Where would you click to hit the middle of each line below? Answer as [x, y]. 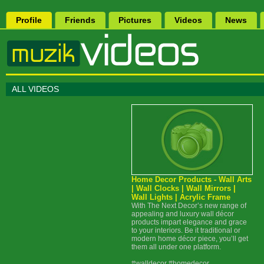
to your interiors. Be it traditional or [186, 230]
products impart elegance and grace [189, 222]
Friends [80, 20]
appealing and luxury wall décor [182, 214]
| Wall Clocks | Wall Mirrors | [183, 188]
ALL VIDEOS [35, 89]
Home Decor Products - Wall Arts [191, 179]
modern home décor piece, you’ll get [189, 239]
